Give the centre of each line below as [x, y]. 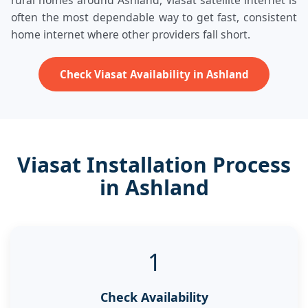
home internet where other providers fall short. [131, 34]
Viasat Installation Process [154, 164]
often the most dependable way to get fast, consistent [154, 17]
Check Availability [154, 297]
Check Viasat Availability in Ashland [154, 74]
